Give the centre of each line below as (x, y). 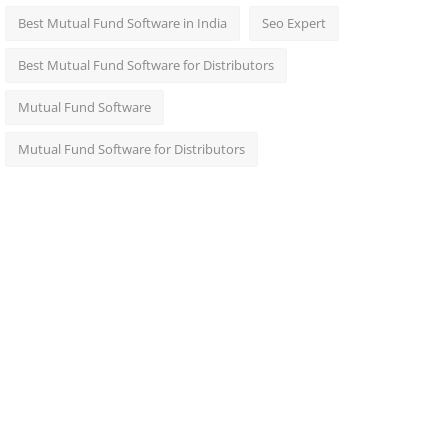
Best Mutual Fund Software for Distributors (145, 65)
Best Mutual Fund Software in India (122, 23)
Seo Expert (293, 23)
